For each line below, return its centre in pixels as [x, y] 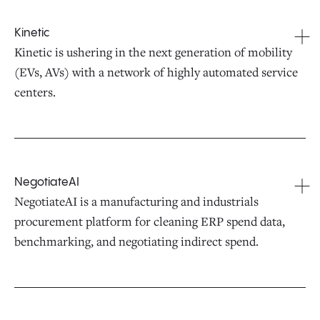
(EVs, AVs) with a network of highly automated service [156, 71]
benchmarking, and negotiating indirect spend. [136, 241]
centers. [35, 91]
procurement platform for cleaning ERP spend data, [150, 221]
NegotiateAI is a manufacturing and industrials [136, 201]
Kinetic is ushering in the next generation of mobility [153, 51]
